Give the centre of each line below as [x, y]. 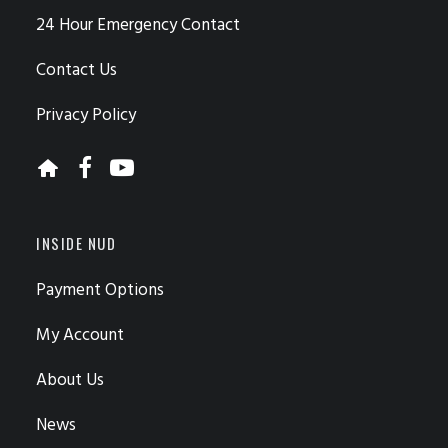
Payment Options [100, 290]
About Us [70, 380]
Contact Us [76, 70]
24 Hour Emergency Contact [138, 25]
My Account [80, 335]
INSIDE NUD [76, 243]
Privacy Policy [86, 115]
